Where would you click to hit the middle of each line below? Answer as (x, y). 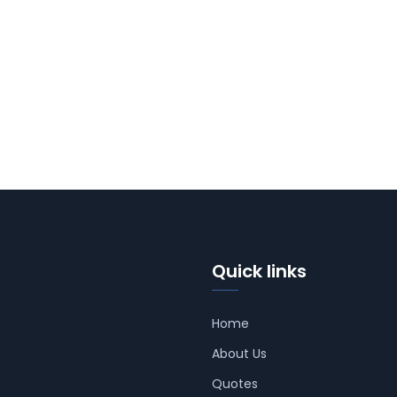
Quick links (259, 271)
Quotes (235, 383)
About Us (239, 353)
